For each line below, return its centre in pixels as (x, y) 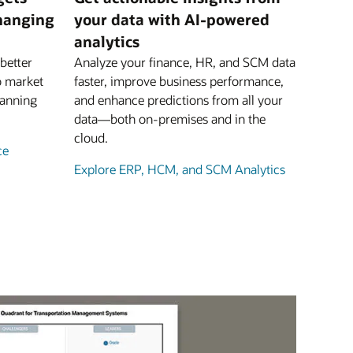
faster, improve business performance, (179, 81)
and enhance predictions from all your (178, 100)
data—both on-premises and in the (170, 119)
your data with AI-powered (172, 19)
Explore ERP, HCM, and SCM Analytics (180, 169)
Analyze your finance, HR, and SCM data (185, 62)
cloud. (91, 137)
